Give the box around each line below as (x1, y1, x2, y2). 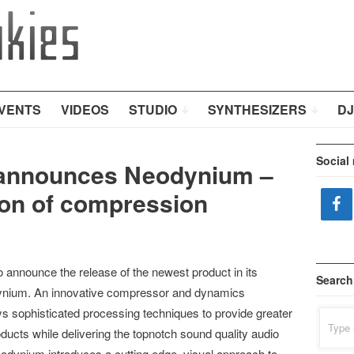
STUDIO (128, 100, 177, 119)
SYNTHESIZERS (207, 100, 307, 119)
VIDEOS (60, 100, 109, 119)
